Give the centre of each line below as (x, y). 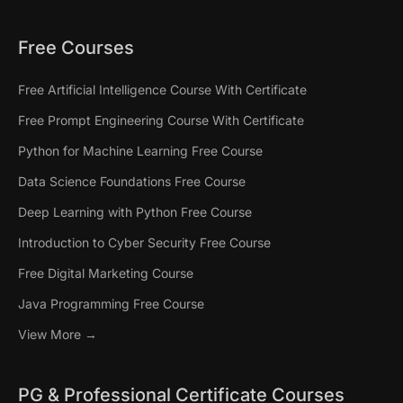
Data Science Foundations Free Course (132, 181)
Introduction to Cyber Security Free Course (144, 242)
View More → (58, 334)
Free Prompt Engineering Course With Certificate (161, 120)
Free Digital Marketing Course (106, 273)
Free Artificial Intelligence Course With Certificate (162, 90)
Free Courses (76, 48)
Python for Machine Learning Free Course (140, 151)
